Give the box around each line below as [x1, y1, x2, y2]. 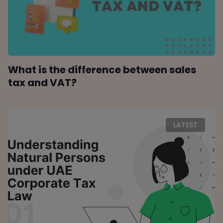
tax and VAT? [8, 75, 77, 90]
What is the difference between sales [8, 62, 197, 77]
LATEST [173, 119, 198, 130]
